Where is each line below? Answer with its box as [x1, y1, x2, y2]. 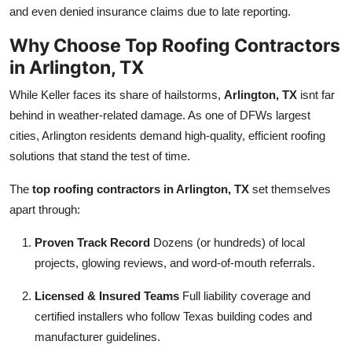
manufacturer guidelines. [35, 329, 160, 343]
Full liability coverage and [179, 288, 310, 302]
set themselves [249, 181, 331, 196]
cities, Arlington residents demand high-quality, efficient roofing [9, 128, 325, 142]
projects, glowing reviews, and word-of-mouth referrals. [35, 255, 315, 269]
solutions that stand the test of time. [9, 148, 190, 163]
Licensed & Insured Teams [35, 288, 179, 302]
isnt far [297, 87, 335, 101]
